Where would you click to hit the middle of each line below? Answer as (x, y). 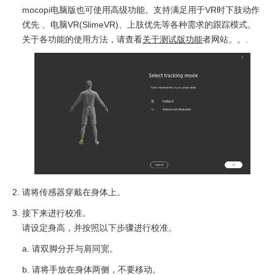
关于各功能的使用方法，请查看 (82, 39)
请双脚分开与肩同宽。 (75, 249)
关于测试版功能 (172, 39)
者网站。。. (225, 39)
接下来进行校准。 (56, 213)
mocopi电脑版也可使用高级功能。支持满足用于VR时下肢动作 (141, 10)
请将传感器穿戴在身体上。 (74, 192)
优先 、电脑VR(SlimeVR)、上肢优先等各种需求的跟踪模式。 (139, 24)
